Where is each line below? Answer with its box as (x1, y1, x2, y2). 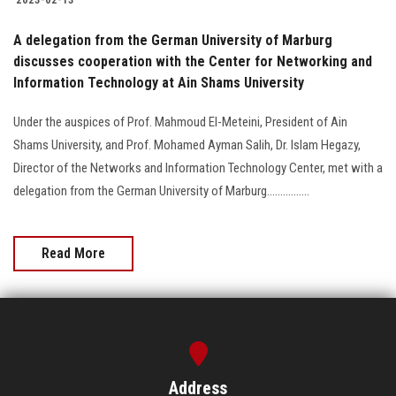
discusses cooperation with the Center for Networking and (13, 52, 372, 70)
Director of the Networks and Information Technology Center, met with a (13, 159, 383, 176)
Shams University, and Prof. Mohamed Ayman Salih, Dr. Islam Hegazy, (13, 136, 361, 153)
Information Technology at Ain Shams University (13, 73, 304, 91)
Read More (42, 244, 105, 262)
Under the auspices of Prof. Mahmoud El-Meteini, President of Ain (13, 113, 347, 130)
